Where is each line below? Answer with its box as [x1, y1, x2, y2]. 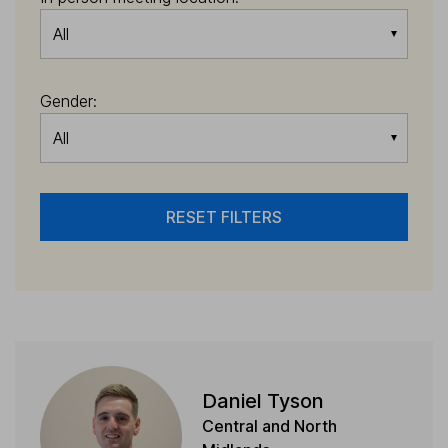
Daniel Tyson [201, 388, 324, 413]
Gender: [40, 91, 97, 111]
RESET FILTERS [166, 207, 282, 227]
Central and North [201, 415, 337, 436]
